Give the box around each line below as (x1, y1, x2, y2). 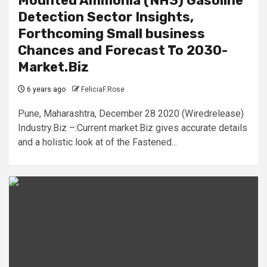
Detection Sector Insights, (18, 8, 194, 25)
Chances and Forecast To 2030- (18, 42, 228, 58)
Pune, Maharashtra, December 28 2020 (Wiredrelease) (18, 107, 244, 119)
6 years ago (25, 85, 66, 94)
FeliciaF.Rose (81, 85, 125, 94)
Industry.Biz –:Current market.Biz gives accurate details (18, 122, 247, 133)
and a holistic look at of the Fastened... (18, 136, 177, 148)
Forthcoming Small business (18, 25, 205, 42)
